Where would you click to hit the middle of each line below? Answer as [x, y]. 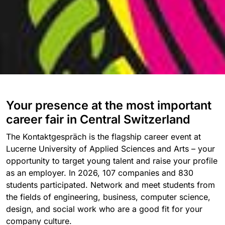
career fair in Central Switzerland [98, 119]
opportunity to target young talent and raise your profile [112, 161]
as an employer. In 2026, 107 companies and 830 [100, 173]
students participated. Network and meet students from [110, 185]
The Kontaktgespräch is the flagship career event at [103, 137]
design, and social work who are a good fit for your [104, 209]
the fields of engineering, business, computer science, [108, 197]
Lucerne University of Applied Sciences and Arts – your [110, 149]
